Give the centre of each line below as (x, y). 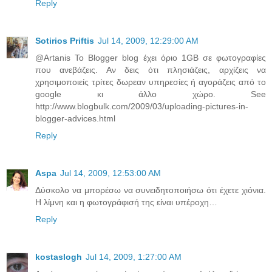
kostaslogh (59, 257)
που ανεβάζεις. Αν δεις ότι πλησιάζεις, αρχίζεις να (151, 70)
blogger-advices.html (75, 118)
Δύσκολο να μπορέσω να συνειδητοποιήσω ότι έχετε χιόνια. (151, 190)
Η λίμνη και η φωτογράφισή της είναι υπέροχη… (126, 202)
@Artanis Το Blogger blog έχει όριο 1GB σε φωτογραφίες (151, 57)
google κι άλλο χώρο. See (151, 94)
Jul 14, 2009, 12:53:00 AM (110, 173)
